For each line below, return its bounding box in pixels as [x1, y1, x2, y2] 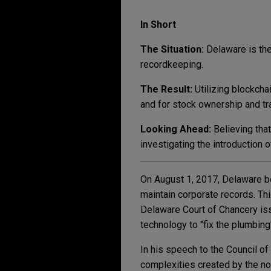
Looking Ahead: [140, 123, 214, 135]
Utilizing [195, 83, 229, 95]
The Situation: [140, 44, 204, 55]
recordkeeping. [140, 59, 203, 70]
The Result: [140, 83, 195, 95]
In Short [140, 19, 176, 30]
